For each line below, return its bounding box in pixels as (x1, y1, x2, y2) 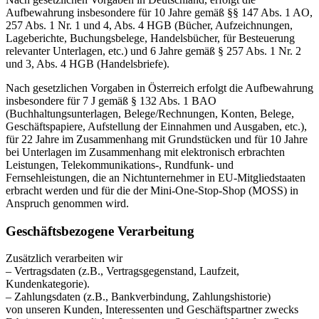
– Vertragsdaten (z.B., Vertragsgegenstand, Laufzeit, (6, 265, 239, 278)
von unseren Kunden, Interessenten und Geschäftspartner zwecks (6, 303, 298, 316)
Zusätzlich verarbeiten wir (6, 252, 122, 265)
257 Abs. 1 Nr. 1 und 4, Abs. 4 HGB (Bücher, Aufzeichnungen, (6, 19, 293, 31)
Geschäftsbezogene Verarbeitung (6, 223, 194, 239)
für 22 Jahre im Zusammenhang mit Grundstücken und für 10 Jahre (6, 132, 308, 145)
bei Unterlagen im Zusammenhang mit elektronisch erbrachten (6, 145, 285, 158)
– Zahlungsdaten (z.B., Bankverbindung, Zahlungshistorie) (6, 291, 271, 303)
